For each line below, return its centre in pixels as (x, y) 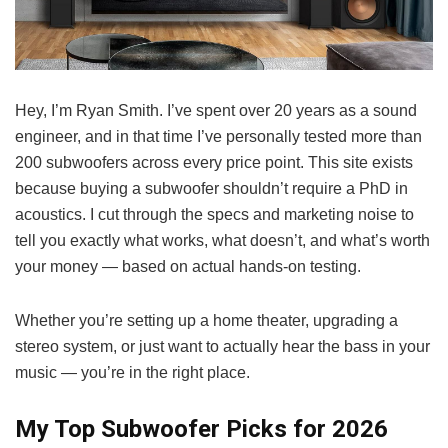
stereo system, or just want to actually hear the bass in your (222, 346)
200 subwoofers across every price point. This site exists (214, 162)
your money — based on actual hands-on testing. (188, 266)
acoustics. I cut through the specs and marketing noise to (214, 214)
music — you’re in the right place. (132, 372)
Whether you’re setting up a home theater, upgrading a (206, 320)
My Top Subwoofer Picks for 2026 (201, 428)
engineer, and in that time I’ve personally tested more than (218, 136)
